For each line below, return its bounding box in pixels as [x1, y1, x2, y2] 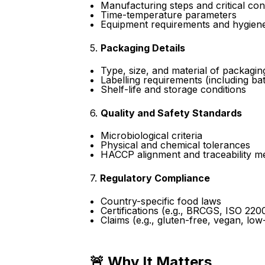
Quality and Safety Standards [101, 106, 242, 119]
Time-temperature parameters [100, 8, 237, 21]
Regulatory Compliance [100, 172, 210, 185]
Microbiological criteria [100, 130, 202, 142]
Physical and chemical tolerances [100, 139, 250, 151]
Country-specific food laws [100, 195, 221, 207]
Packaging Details [101, 41, 185, 54]
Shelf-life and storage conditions [100, 83, 246, 95]
